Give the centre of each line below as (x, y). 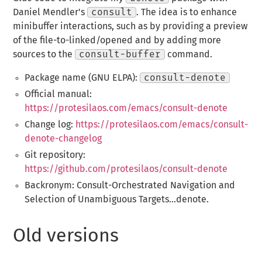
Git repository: (55, 155)
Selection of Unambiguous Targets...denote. (116, 200)
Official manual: (58, 94)
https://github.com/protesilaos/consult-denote (126, 169)
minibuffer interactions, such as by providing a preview (130, 27)
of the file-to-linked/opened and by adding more (117, 41)
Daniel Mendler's (50, 13)
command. (189, 55)
